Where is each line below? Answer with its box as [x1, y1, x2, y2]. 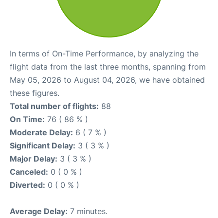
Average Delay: [10, 206, 68, 216]
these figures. [10, 88, 59, 98]
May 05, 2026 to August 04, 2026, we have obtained [10, 75, 205, 85]
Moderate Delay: [10, 127, 73, 137]
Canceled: [10, 167, 48, 177]
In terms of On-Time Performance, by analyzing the [10, 49, 199, 58]
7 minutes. [68, 206, 108, 216]
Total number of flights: [10, 101, 99, 111]
